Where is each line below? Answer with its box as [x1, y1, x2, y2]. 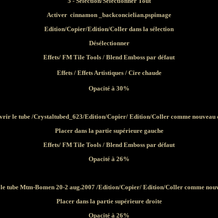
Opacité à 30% [89, 85, 129, 92]
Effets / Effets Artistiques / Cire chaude [56, 69, 162, 76]
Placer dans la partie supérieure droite [56, 198, 162, 205]
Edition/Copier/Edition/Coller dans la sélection [44, 25, 174, 33]
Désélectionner [89, 39, 129, 47]
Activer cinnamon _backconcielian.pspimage [47, 11, 171, 18]
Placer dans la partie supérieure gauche [54, 127, 163, 134]
